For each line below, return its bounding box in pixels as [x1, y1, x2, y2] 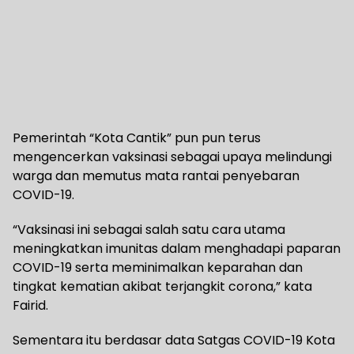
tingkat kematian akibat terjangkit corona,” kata [13, 277, 312, 296]
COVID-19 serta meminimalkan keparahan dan [13, 258, 303, 277]
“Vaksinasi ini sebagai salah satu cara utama [13, 220, 285, 239]
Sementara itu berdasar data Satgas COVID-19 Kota [13, 330, 335, 349]
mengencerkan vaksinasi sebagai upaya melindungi [13, 147, 332, 166]
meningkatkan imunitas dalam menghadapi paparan [13, 239, 341, 258]
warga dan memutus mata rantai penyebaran [13, 166, 299, 185]
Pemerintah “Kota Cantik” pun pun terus [13, 128, 261, 147]
